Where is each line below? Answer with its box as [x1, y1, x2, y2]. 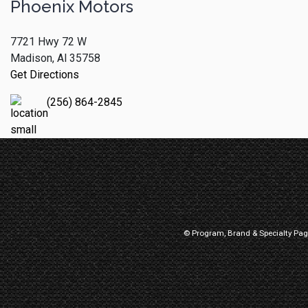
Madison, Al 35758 [10, 51, 100, 65]
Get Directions [10, 67, 79, 81]
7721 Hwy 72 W [10, 34, 87, 48]
